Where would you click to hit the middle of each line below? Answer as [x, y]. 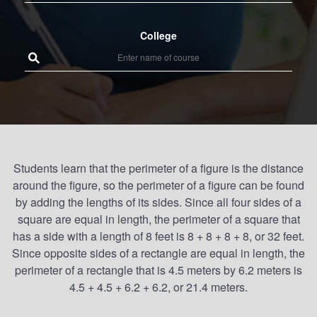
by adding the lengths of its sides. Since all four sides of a [158, 202]
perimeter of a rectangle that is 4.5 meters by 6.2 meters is [158, 270]
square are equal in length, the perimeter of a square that [158, 219]
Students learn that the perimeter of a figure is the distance [158, 168]
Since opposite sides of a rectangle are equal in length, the [158, 253]
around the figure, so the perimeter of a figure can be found [158, 185]
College [158, 35]
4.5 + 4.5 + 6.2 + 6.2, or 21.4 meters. [158, 287]
